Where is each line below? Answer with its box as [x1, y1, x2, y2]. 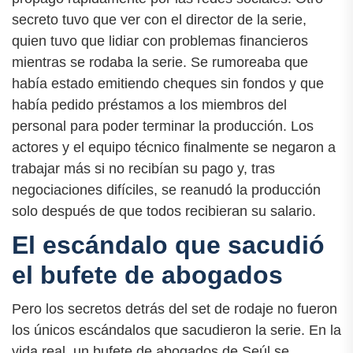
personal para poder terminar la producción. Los [12, 117, 314, 134]
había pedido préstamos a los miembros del [12, 96, 287, 113]
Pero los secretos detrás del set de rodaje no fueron [12, 300, 337, 317]
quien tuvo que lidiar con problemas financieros [12, 32, 308, 49]
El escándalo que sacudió [12, 230, 325, 259]
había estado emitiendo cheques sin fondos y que [12, 75, 324, 91]
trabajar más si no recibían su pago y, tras [12, 160, 275, 176]
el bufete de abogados [12, 260, 283, 289]
